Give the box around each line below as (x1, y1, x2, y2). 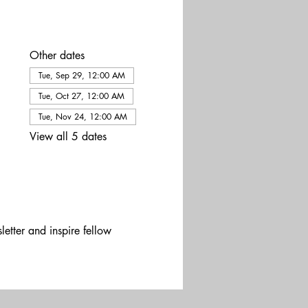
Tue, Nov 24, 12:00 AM (38, 111, 127, 122)
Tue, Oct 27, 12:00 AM (38, 90, 124, 102)
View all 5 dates (29, 129, 107, 144)
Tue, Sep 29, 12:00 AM (38, 69, 125, 81)
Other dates (29, 48, 85, 63)
